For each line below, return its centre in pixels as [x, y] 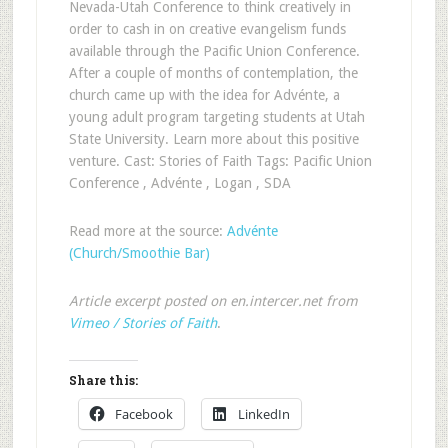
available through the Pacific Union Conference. [214, 51]
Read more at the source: [147, 231]
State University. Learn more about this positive [213, 139]
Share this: [103, 380]
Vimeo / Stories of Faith [142, 323]
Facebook [143, 414]
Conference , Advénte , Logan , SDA [179, 183]
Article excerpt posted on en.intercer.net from [213, 301]
